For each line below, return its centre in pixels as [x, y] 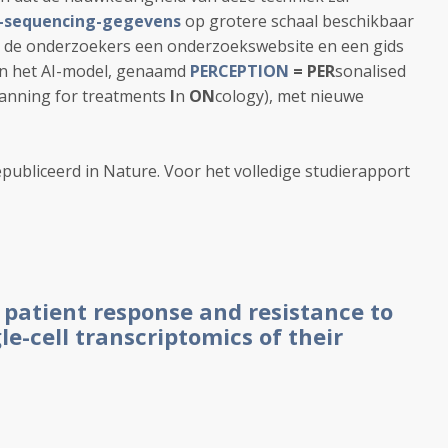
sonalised [370, 71]
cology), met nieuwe [289, 96]
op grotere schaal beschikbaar [297, 21]
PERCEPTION [239, 71]
